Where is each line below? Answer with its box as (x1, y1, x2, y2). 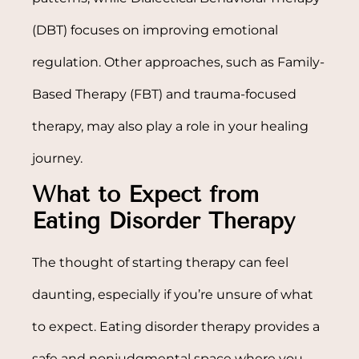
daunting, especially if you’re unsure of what (32, 286, 314, 302)
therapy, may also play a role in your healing (32, 118, 309, 134)
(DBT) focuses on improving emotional (32, 22, 279, 38)
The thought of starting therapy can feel (32, 254, 289, 270)
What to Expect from (32, 180, 260, 208)
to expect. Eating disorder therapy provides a (32, 318, 321, 334)
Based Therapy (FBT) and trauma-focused (32, 86, 297, 102)
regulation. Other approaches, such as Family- (32, 54, 325, 70)
